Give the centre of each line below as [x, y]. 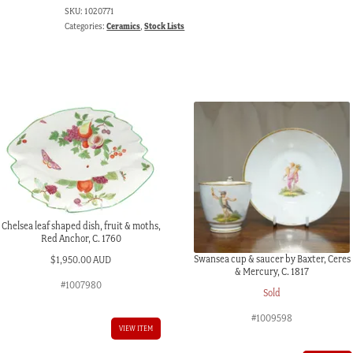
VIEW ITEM [136, 328]
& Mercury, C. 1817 [272, 271]
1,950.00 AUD [84, 259]
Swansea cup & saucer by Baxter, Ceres [272, 259]
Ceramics [124, 26]
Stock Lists [165, 26]
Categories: [86, 26]
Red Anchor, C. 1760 [81, 238]
